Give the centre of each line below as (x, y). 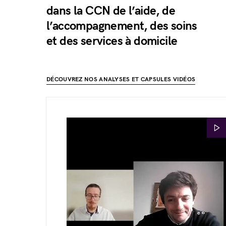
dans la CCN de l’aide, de (111, 11)
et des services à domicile (112, 41)
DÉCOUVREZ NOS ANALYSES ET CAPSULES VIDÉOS (121, 80)
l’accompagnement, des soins (122, 26)
